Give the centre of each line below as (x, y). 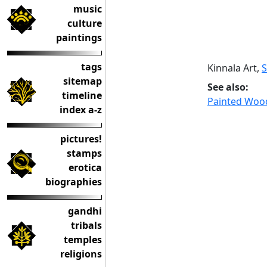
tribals (86, 225)
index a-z (81, 110)
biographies (74, 182)
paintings (79, 38)
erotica (85, 167)
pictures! (81, 139)
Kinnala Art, (235, 68)
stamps (84, 153)
